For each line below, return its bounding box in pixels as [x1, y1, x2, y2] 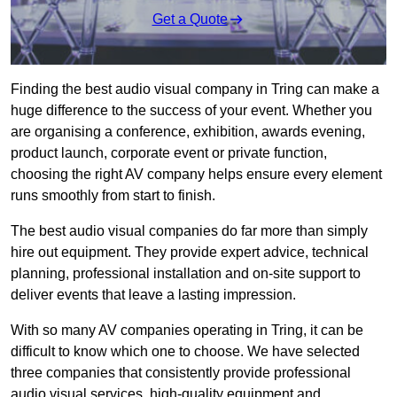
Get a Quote [152, 12, 228, 27]
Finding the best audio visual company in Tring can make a [11, 82, 379, 97]
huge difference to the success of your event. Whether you [11, 103, 372, 119]
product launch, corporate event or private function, [11, 145, 327, 161]
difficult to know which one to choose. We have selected [11, 344, 360, 360]
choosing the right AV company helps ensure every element [11, 167, 382, 183]
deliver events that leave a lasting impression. [11, 287, 296, 303]
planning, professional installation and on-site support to [11, 266, 361, 282]
